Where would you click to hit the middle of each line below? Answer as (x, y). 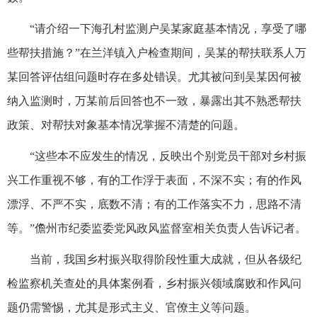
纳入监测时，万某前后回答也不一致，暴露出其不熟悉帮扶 (154, 100)
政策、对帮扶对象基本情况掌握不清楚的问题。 (126, 125)
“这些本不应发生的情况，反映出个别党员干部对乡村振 (168, 156)
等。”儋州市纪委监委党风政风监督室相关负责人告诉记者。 (157, 228)
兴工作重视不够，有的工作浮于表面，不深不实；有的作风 (154, 180)
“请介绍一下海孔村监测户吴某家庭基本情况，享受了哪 (168, 28)
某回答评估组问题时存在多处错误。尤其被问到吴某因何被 (154, 76)
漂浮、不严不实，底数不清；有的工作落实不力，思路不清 (154, 204)
